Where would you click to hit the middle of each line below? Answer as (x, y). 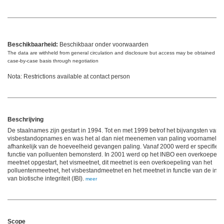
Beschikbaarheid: (33, 45)
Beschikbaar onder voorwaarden (103, 45)
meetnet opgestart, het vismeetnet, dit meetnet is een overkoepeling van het (110, 163)
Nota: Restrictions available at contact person (69, 77)
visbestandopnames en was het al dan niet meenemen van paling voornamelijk (115, 139)
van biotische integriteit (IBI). (46, 179)
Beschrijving (25, 120)
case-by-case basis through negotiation (53, 61)
